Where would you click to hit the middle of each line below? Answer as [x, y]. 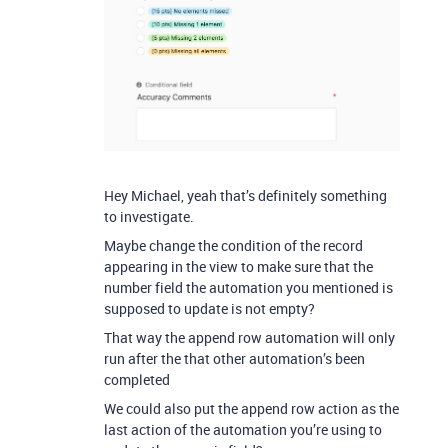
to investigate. [149, 216]
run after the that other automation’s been [234, 358]
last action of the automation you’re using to [243, 429]
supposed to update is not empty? [209, 308]
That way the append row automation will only [249, 337]
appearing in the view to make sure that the [238, 266]
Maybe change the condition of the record [233, 245]
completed [137, 379]
